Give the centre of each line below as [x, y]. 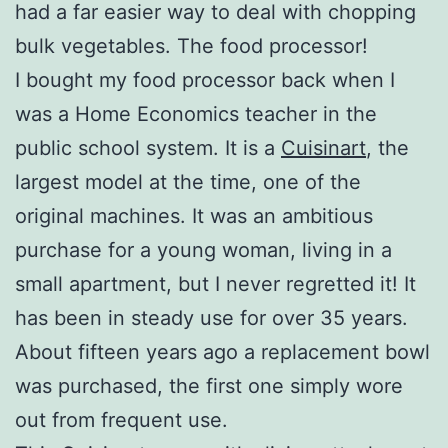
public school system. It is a [148, 147]
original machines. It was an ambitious [194, 215]
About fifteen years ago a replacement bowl [222, 351]
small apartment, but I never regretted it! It [215, 283]
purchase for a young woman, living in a [203, 249]
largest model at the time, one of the [188, 181]
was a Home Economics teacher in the [196, 113]
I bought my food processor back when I [205, 79]
